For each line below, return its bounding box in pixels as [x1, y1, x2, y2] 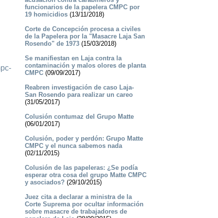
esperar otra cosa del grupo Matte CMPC [24, 171, 146, 179]
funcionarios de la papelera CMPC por [24, 3, 140, 11]
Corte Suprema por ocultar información [24, 200, 144, 208]
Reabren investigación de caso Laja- [24, 84, 134, 91]
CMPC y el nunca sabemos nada [24, 142, 122, 150]
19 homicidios [24, 11, 68, 18]
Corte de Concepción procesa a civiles [24, 25, 141, 33]
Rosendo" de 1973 [24, 40, 79, 48]
